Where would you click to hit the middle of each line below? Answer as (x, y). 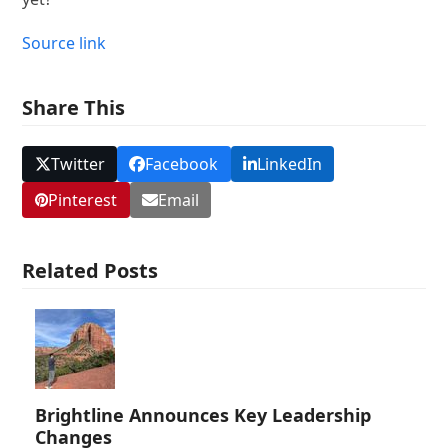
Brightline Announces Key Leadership (202, 415)
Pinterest (83, 200)
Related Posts (90, 271)
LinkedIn (289, 163)
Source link (64, 42)
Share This (74, 107)
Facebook (182, 163)
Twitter (77, 163)
